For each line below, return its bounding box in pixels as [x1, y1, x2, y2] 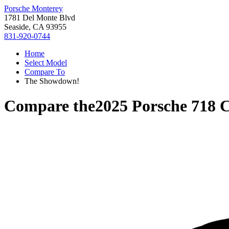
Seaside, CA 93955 [4, 22, 66, 31]
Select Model [25, 58, 67, 67]
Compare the [4, 97, 95, 116]
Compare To [25, 67, 65, 76]
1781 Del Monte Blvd [4, 13, 75, 22]
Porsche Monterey [4, 4, 63, 13]
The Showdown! [25, 77, 79, 85]
